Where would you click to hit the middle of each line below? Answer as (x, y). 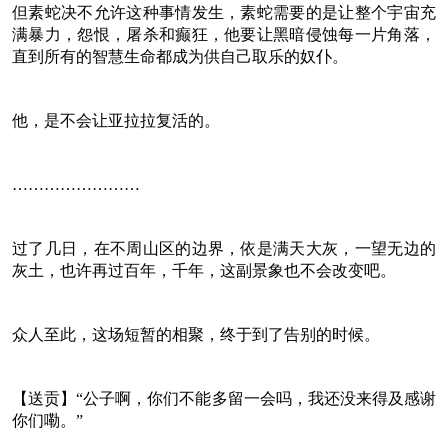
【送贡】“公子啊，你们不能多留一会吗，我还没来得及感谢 (224, 398)
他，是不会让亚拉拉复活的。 (116, 120)
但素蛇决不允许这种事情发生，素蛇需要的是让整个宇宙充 (224, 12)
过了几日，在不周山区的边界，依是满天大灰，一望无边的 (224, 248)
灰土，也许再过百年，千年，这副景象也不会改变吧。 (204, 270)
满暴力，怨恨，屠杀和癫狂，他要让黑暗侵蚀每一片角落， (224, 34)
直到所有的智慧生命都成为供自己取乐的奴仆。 (180, 56)
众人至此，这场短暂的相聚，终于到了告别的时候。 (196, 334)
